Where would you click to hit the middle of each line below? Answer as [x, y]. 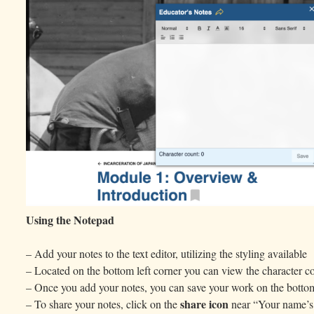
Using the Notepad [70, 219]
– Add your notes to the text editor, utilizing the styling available [167, 253]
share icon [205, 303]
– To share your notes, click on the [103, 303]
